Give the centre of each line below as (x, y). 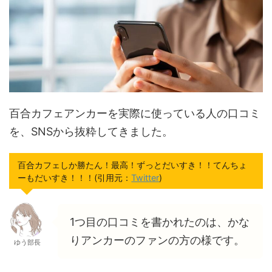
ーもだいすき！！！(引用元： (75, 177)
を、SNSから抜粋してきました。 (91, 131)
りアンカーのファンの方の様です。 (157, 240)
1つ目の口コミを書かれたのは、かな (160, 222)
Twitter (145, 177)
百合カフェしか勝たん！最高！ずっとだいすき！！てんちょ (133, 165)
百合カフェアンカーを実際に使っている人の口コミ (135, 113)
